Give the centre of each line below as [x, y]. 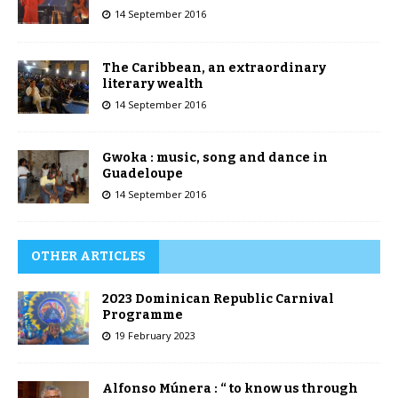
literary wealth [153, 84]
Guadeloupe [143, 173]
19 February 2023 [155, 335]
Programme [143, 314]
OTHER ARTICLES [88, 256]
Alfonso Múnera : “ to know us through [230, 388]
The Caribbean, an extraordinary [214, 68]
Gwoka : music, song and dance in [215, 157]
